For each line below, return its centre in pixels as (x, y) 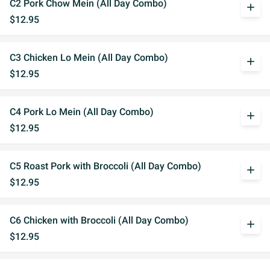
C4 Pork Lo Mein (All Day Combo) (82, 112)
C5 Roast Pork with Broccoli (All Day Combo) (105, 166)
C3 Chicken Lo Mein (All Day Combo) (89, 58)
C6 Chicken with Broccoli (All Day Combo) (99, 220)
